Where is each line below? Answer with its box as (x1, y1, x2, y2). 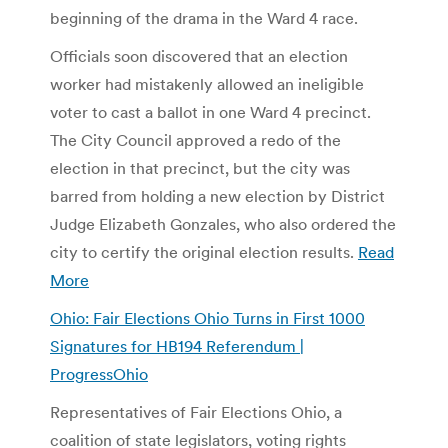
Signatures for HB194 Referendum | (50, 335, 304, 356)
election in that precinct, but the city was (50, 157, 350, 178)
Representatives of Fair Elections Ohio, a (50, 401, 342, 422)
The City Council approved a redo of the (50, 129, 341, 150)
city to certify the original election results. (50, 241, 358, 262)
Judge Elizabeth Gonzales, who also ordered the (50, 213, 396, 234)
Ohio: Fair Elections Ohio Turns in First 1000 (50, 307, 365, 328)
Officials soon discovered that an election (50, 45, 348, 66)
